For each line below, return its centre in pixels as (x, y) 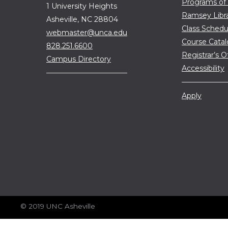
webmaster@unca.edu (87, 32)
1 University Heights (82, 6)
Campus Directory (79, 59)
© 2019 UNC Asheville (58, 206)
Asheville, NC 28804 (82, 19)
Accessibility (203, 68)
